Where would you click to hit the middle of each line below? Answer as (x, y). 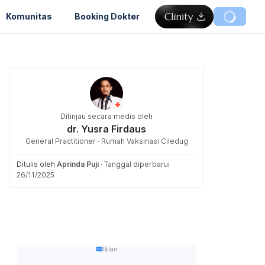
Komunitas (29, 16)
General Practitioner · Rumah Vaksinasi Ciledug (106, 141)
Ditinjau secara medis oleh (106, 116)
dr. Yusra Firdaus (106, 129)
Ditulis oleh (37, 164)
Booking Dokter (107, 16)
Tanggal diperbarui (137, 164)
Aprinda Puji (78, 164)
